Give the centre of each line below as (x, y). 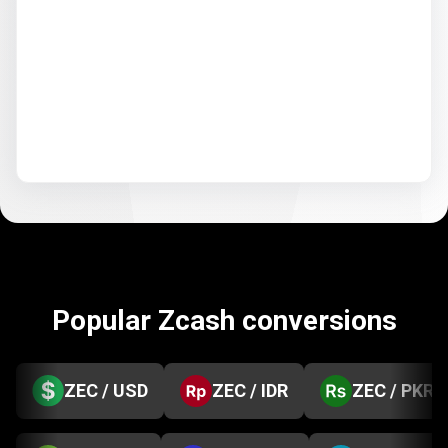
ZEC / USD (106, 390)
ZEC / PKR (393, 390)
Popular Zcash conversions (224, 320)
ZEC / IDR (250, 390)
